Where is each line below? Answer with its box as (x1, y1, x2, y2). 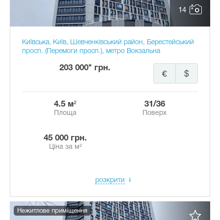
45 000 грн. (48, 135, 87, 142)
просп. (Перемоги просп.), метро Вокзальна (22, 48, 160, 55)
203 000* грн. (59, 64, 110, 72)
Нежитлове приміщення (17, 208, 87, 214)
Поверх (142, 110, 167, 116)
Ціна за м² (49, 144, 82, 150)
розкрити (95, 177, 125, 184)
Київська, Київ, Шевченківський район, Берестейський (22, 39, 194, 46)
